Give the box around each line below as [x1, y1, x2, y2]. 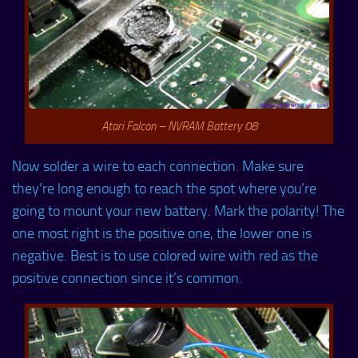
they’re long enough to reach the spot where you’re [12, 180, 316, 198]
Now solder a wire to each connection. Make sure [12, 157, 304, 176]
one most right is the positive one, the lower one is [12, 225, 312, 243]
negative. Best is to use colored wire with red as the [12, 247, 318, 265]
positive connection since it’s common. [12, 269, 242, 288]
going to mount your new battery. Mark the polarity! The [12, 202, 344, 221]
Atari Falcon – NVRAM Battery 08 [101, 119, 257, 134]
